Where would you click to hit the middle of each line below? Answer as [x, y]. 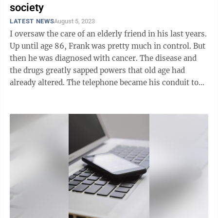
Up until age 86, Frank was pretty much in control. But [108, 46]
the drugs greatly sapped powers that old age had [97, 70]
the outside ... [34, 95]
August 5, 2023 [75, 21]
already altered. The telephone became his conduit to [104, 82]
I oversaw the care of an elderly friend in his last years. [108, 34]
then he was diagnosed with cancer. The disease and [103, 58]
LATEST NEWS [32, 21]
